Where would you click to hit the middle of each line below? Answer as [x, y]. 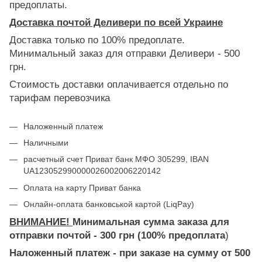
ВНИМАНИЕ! [41, 222]
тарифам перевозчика [60, 98]
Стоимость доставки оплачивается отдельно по [119, 84]
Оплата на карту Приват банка [82, 187]
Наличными [46, 142]
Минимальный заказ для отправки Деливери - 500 [125, 53]
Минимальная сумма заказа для [151, 222]
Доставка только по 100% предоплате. [97, 40]
